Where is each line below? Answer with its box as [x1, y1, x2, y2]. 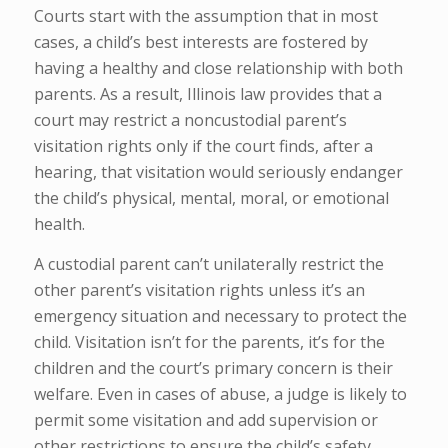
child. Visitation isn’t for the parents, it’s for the [33, 330, 385, 353]
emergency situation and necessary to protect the [33, 304, 407, 327]
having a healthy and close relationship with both [33, 57, 403, 80]
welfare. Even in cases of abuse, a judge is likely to [33, 382, 407, 405]
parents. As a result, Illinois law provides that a [33, 83, 382, 106]
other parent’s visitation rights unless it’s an [33, 278, 365, 301]
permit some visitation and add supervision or [33, 408, 378, 431]
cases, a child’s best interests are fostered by [33, 31, 368, 54]
